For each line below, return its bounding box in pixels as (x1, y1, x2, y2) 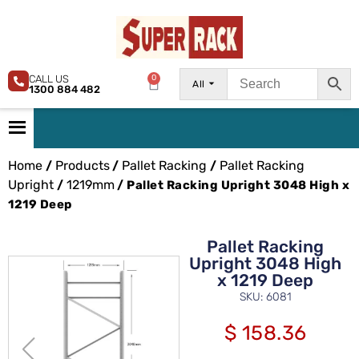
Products (54, 157, 110, 173)
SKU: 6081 (239, 289, 292, 304)
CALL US (29, 72, 69, 85)
